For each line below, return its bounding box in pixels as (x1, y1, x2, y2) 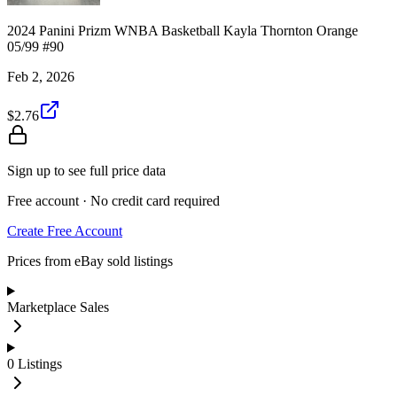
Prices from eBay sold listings (7, 253, 173, 269)
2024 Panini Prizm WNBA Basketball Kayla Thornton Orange (7, 22, 358, 38)
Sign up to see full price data (7, 162, 166, 178)
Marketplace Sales (7, 299, 109, 315)
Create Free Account (7, 222, 122, 238)
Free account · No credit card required (7, 192, 220, 208)
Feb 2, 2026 (7, 68, 74, 84)
